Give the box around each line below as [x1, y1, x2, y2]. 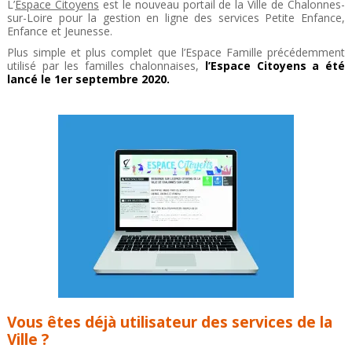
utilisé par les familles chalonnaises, [6, 58, 206, 74]
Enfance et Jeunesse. [6, 24, 112, 39]
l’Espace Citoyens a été [205, 58, 346, 74]
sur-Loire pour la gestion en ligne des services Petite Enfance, [6, 10, 346, 26]
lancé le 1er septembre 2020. [6, 71, 170, 87]
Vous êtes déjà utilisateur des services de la [6, 312, 332, 333]
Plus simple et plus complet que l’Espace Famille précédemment [6, 45, 346, 60]
